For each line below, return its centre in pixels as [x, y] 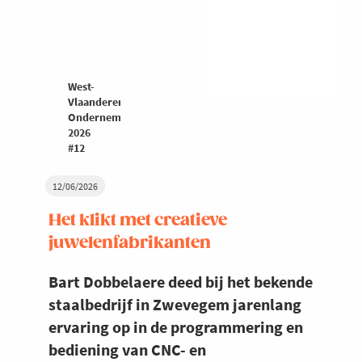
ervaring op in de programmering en [176, 327]
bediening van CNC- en [127, 350]
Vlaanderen [96, 102]
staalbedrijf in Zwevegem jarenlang [175, 305]
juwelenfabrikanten [130, 244]
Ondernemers [102, 118]
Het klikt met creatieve [138, 221]
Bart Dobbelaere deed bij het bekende [181, 282]
